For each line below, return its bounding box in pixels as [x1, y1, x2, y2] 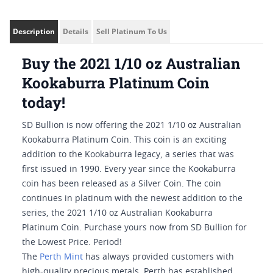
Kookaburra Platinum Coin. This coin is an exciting [22, 136, 227, 144]
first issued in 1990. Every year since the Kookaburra [22, 165, 236, 174]
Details [63, 26, 88, 37]
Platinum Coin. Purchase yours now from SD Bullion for [22, 224, 247, 232]
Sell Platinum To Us [96, 26, 167, 37]
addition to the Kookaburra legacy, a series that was [22, 151, 234, 159]
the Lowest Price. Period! [22, 238, 122, 247]
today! [22, 93, 65, 112]
